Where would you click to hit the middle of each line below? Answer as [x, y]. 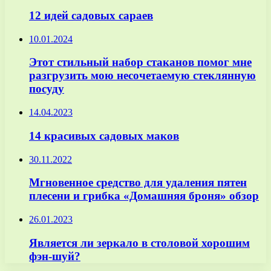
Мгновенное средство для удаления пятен [138, 183]
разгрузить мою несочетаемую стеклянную [142, 76]
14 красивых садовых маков [104, 135]
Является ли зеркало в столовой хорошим [139, 243]
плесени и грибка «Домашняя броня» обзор [144, 196]
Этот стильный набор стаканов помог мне [140, 62]
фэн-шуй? [55, 256]
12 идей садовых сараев [91, 15]
